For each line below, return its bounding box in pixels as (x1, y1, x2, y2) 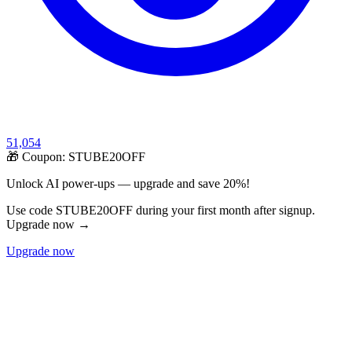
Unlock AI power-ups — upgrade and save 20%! (6, 177, 250, 191)
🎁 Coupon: (6, 150, 68, 164)
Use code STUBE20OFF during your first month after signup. (6, 203, 315, 218)
